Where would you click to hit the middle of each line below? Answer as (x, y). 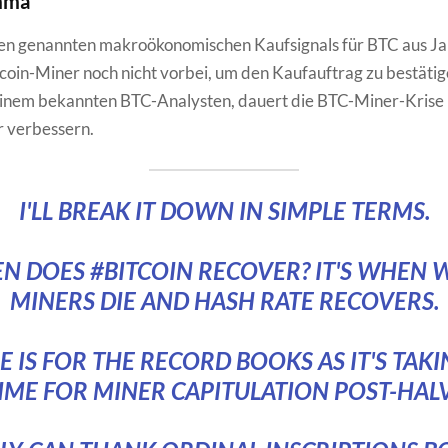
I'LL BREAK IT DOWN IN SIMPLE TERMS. (224, 210)
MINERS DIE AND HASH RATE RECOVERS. (224, 300)
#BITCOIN (141, 270)
